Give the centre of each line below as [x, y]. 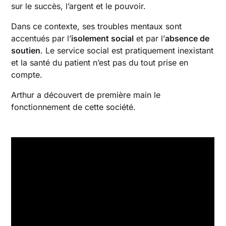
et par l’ [150, 38]
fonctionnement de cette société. [74, 107]
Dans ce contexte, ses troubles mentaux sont [97, 26]
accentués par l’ [41, 38]
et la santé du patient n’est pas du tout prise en [100, 62]
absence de [187, 38]
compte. [27, 74]
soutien [26, 50]
